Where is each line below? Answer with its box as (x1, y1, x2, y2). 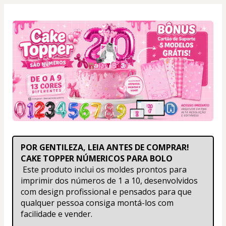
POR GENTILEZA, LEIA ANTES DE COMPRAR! (21, 142, 189, 153)
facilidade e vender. (21, 208, 92, 219)
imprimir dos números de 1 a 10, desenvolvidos (21, 175, 198, 186)
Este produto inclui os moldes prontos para (23, 164, 187, 175)
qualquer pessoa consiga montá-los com (21, 197, 174, 208)
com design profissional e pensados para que (21, 186, 192, 197)
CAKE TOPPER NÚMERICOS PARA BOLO (21, 153, 173, 164)
